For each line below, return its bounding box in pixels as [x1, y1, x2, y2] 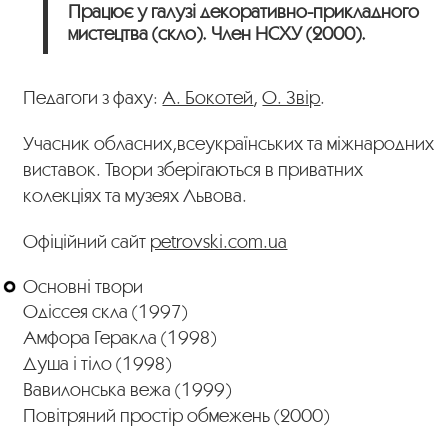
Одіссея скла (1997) [23, 299, 188, 322]
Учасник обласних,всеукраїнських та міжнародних [23, 131, 435, 154]
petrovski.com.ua [150, 229, 288, 252]
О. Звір [262, 85, 321, 108]
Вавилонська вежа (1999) [23, 377, 232, 400]
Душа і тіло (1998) [23, 351, 172, 374]
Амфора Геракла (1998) [23, 325, 217, 348]
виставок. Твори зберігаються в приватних [23, 157, 364, 180]
